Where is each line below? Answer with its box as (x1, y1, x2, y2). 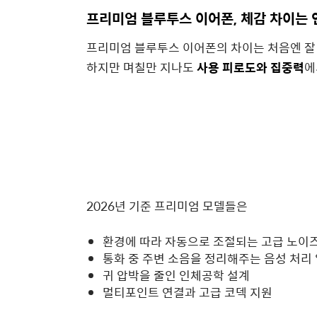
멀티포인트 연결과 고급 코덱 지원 (103, 283, 272, 302)
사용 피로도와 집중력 (197, 58, 304, 77)
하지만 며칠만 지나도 (86, 58, 197, 77)
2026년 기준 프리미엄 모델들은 (86, 197, 248, 216)
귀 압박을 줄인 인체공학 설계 (103, 266, 250, 285)
